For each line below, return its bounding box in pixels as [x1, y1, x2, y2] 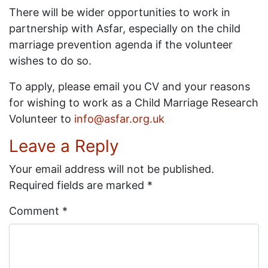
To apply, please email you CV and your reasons [9, 80, 250, 93]
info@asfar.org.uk [74, 112, 165, 125]
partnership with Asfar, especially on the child [9, 22, 240, 35]
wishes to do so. [9, 54, 92, 67]
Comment [9, 205, 62, 217]
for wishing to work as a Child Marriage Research [9, 96, 258, 109]
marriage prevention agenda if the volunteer [9, 38, 233, 51]
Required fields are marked [9, 179, 147, 191]
